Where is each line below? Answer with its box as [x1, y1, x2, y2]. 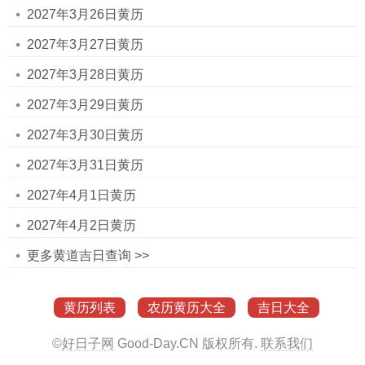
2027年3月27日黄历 [26, 37, 143, 51]
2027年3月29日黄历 [26, 98, 143, 112]
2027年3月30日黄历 [26, 128, 143, 142]
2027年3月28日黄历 [26, 68, 143, 81]
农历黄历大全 [147, 301, 226, 314]
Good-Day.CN [114, 336, 202, 350]
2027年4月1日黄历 [26, 188, 136, 202]
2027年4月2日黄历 [26, 218, 136, 232]
